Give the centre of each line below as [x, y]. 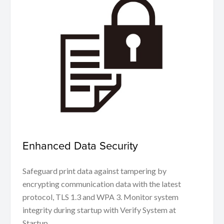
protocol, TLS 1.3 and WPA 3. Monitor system [100, 197]
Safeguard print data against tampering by [94, 171]
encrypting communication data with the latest [102, 184]
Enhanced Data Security [80, 145]
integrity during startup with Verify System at [99, 210]
